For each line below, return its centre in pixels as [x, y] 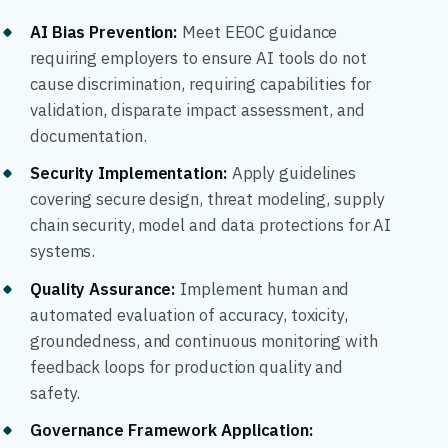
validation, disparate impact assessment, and [197, 109]
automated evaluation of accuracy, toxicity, [189, 314]
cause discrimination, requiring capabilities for [201, 83]
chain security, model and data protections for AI [211, 225]
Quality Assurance [101, 288]
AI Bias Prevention [102, 31]
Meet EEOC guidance [258, 31]
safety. [55, 392]
